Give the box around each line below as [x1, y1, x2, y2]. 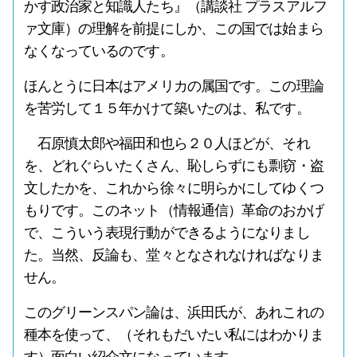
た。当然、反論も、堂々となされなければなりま [23, 247, 324, 263]
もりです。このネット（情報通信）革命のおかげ [23, 202, 324, 218]
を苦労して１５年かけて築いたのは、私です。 [23, 100, 310, 116]
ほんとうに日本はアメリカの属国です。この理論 [23, 78, 324, 94]
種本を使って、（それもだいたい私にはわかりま [23, 327, 324, 343]
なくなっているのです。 [23, 43, 174, 59]
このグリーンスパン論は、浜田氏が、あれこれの [23, 304, 324, 320]
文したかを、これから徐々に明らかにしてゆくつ [23, 180, 324, 196]
